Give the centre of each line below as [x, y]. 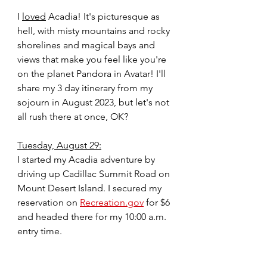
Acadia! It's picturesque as [104, 17]
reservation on [49, 203]
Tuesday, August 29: [59, 145]
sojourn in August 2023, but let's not [94, 103]
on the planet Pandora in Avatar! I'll [93, 74]
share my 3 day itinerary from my [86, 88]
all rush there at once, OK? [73, 117]
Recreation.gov [112, 203]
